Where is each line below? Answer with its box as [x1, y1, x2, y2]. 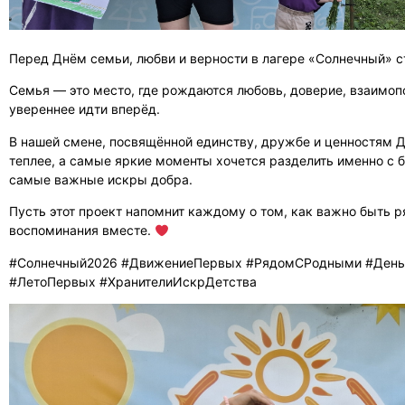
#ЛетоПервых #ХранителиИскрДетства [9, 273, 257, 289]
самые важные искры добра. [9, 171, 193, 187]
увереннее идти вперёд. [9, 101, 160, 118]
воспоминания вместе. [9, 222, 155, 239]
